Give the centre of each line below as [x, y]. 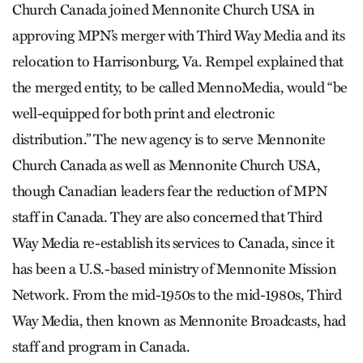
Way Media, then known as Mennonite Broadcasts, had [179, 320]
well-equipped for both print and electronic [143, 113]
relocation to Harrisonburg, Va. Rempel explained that [178, 61]
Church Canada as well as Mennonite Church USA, [167, 165]
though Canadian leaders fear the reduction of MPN [170, 191]
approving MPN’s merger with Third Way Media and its [179, 35]
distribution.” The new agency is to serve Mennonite [169, 139]
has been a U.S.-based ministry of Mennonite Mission [175, 269]
